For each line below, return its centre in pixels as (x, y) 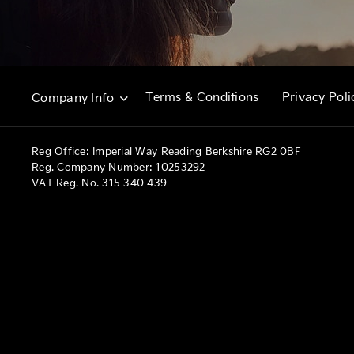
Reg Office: (60, 150)
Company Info (73, 97)
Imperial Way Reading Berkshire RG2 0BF (195, 150)
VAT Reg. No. (66, 182)
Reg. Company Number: (92, 166)
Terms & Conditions (202, 97)
